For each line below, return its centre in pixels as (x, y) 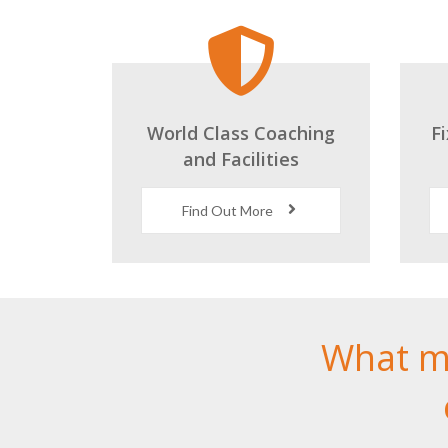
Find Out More (228, 210)
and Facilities (240, 159)
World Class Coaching (240, 133)
